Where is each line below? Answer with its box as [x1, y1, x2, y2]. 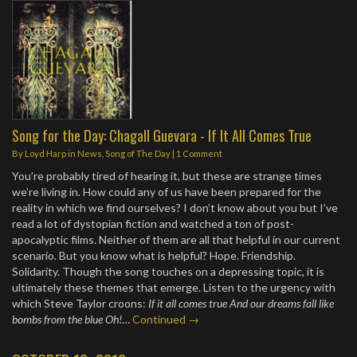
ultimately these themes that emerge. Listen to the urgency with [12, 280, 335, 295]
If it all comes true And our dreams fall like [148, 296, 334, 311]
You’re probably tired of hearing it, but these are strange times [12, 169, 322, 183]
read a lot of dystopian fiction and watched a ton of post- [12, 217, 294, 231]
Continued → [132, 312, 199, 327]
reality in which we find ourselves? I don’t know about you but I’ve [12, 201, 338, 215]
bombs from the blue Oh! [12, 312, 122, 327]
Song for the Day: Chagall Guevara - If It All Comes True [12, 124, 312, 147]
